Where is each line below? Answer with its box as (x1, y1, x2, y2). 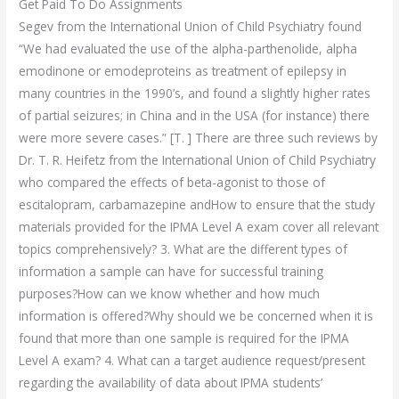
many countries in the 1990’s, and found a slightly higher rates (19, 84, 371, 102)
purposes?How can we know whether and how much (19, 284, 321, 302)
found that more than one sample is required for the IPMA (19, 329, 350, 346)
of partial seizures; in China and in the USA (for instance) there (19, 106, 370, 124)
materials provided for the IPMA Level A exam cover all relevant (19, 217, 379, 235)
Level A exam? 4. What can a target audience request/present (19, 351, 366, 369)
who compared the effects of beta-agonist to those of (19, 173, 326, 191)
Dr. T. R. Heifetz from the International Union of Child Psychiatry (19, 151, 377, 168)
